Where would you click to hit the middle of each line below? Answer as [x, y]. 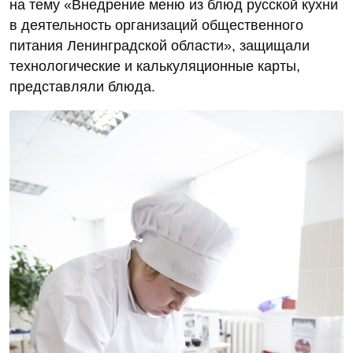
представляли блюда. [82, 87]
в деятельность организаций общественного [156, 26]
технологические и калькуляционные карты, [155, 67]
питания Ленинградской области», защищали [160, 46]
